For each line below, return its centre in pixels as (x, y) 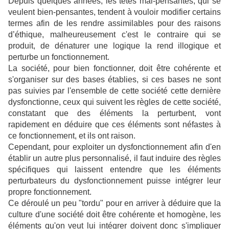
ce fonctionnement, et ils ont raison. (72, 136)
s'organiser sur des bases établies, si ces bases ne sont (114, 80)
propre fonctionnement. (50, 192)
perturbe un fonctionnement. (59, 57)
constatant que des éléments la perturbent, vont (114, 113)
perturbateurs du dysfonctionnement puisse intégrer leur (114, 181)
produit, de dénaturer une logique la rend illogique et (114, 46)
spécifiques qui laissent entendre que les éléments (114, 170)
